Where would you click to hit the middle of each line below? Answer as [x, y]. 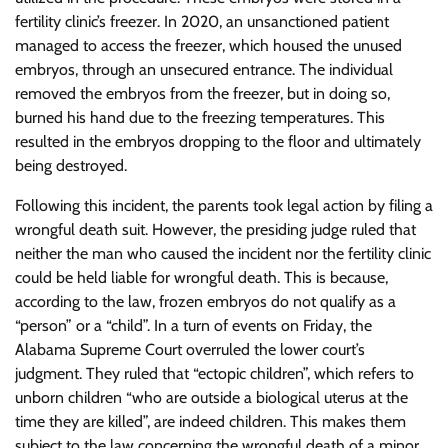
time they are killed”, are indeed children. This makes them [210, 421]
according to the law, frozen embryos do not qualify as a [205, 301]
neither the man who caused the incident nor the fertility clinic [223, 253]
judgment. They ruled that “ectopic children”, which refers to [214, 373]
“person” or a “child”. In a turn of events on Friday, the [193, 325]
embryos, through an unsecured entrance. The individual [204, 69]
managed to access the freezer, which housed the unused [208, 45]
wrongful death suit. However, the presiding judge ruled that [215, 229]
